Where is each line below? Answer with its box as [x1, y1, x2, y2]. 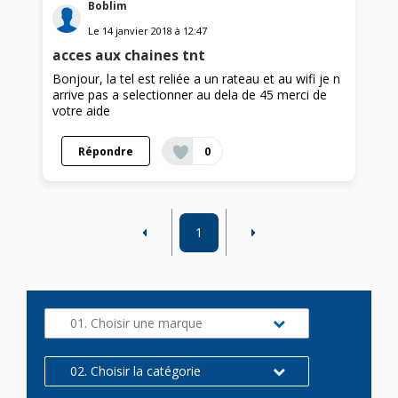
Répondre [78, 143, 134, 158]
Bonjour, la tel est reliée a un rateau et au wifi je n [52, 69, 341, 87]
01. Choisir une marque [70, 314, 203, 331]
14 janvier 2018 [102, 23, 173, 37]
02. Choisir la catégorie [70, 362, 201, 379]
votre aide [52, 101, 111, 119]
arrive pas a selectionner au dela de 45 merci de [52, 85, 328, 103]
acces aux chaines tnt [52, 45, 206, 65]
